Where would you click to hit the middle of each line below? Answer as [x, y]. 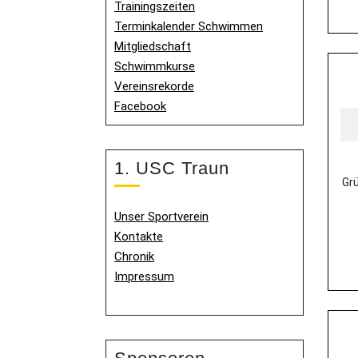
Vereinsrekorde [154, 86]
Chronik [134, 257]
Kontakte [139, 237]
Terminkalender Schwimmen [189, 26]
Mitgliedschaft [153, 46]
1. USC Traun [172, 168]
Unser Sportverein [161, 217]
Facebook [140, 106]
